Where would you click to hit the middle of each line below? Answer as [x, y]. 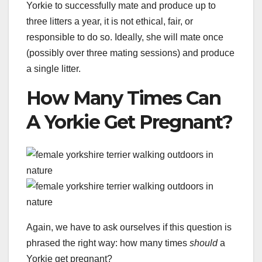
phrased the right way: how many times [108, 243]
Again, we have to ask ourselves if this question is [129, 227]
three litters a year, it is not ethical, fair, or [110, 21]
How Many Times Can [124, 98]
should [204, 243]
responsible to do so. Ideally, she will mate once [125, 37]
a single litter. [54, 68]
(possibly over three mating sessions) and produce [130, 53]
